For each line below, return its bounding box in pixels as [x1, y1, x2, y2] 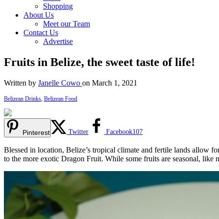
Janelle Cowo [38, 78, 82, 87]
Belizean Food [44, 95, 77, 102]
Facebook [106, 128, 132, 135]
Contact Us [23, 28, 58, 37]
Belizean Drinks [4, 95, 41, 102]
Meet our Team [43, 20, 90, 28]
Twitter [68, 128, 88, 135]
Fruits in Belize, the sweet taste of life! [4, 55, 195, 68]
